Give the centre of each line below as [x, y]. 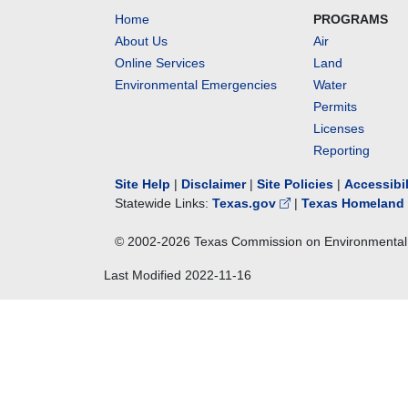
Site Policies [295, 184]
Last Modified [144, 275]
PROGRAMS [351, 19]
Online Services [160, 63]
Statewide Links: [163, 203]
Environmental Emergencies [196, 85]
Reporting [342, 150]
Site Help [143, 184]
